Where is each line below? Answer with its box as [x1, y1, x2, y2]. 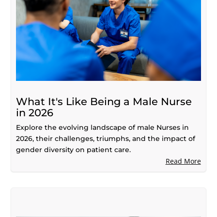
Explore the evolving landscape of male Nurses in [16, 123, 189, 132]
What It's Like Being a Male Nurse [16, 95, 192, 108]
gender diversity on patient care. [16, 145, 131, 154]
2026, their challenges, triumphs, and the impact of [16, 134, 196, 143]
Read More [165, 156, 201, 166]
